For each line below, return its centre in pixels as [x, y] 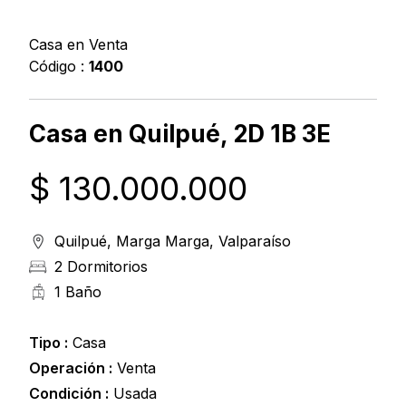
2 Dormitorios [101, 267]
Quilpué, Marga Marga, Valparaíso [173, 242]
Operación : [71, 368]
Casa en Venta [78, 45]
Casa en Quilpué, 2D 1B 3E [180, 134]
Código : [59, 67]
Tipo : [48, 343]
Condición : [69, 394]
